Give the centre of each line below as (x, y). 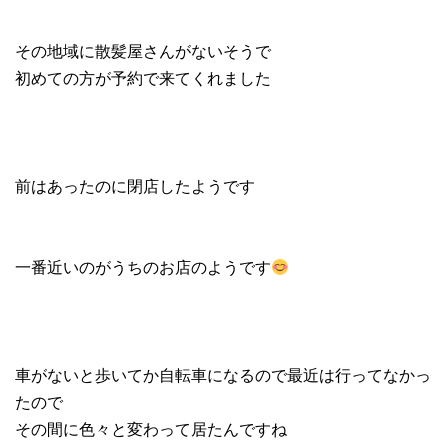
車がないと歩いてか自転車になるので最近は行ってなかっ (223, 375)
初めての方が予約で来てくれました (143, 78)
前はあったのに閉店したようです (135, 186)
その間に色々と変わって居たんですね (151, 429)
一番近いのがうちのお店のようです (143, 267)
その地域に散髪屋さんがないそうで (143, 51)
